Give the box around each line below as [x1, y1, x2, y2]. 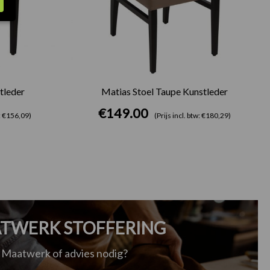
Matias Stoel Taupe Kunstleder [101, 85, 228, 97]
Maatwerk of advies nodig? [1, 246, 128, 260]
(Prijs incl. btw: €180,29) [154, 110, 231, 120]
